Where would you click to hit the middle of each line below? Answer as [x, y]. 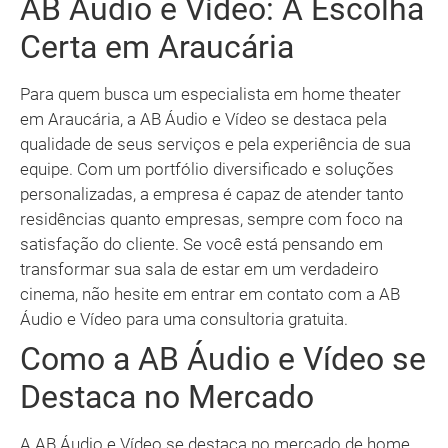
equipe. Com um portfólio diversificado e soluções [207, 169]
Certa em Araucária [157, 47]
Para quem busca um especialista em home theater [210, 94]
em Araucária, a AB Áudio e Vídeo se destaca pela [203, 119]
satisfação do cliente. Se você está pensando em [201, 244]
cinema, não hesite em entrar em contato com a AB [210, 294]
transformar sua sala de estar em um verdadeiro [199, 269]
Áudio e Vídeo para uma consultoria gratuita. [184, 319]
